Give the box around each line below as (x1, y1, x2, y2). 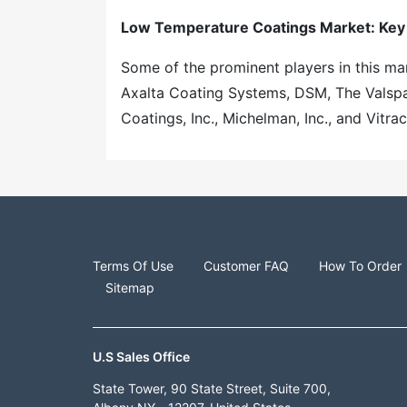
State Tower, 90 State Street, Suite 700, (93, 381, 331, 396)
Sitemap (105, 280, 154, 295)
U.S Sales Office (93, 349, 190, 364)
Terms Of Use (93, 258, 174, 273)
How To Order (319, 258, 402, 273)
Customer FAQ (203, 258, 289, 273)
